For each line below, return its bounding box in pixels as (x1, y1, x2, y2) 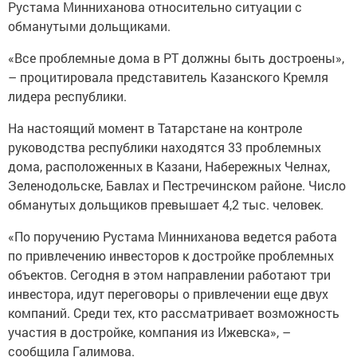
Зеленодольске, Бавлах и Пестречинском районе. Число (8, 177, 346, 194)
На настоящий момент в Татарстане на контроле (8, 120, 302, 136)
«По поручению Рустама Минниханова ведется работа (8, 228, 337, 245)
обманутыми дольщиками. (8, 18, 171, 34)
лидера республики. (8, 88, 127, 104)
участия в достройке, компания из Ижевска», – (8, 324, 291, 340)
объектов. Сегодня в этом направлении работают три (8, 266, 331, 283)
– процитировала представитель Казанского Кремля (8, 69, 328, 85)
